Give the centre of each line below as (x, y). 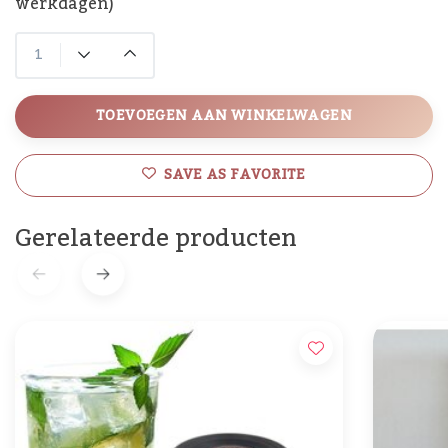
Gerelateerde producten (156, 238)
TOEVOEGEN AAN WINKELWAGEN (224, 115)
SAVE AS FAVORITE (235, 174)
